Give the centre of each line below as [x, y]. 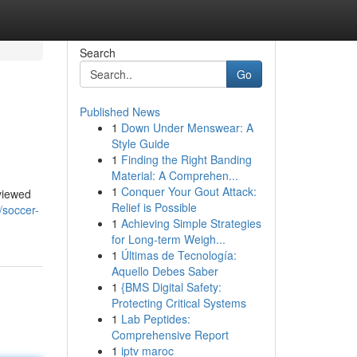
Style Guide [140, 143]
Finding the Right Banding [186, 159]
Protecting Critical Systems [178, 303]
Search [97, 53]
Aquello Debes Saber [165, 271]
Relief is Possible [154, 207]
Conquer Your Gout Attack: [188, 191]
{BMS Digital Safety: [171, 287]
